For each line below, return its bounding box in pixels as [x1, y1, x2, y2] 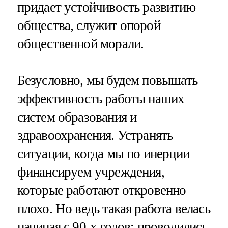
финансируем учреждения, [17, 164, 164, 180]
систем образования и [17, 109, 137, 125]
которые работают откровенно [17, 182, 186, 198]
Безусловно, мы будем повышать [17, 72, 197, 88]
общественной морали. [17, 36, 144, 52]
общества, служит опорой [17, 18, 160, 34]
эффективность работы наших [17, 91, 185, 106]
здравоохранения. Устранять [17, 127, 173, 143]
